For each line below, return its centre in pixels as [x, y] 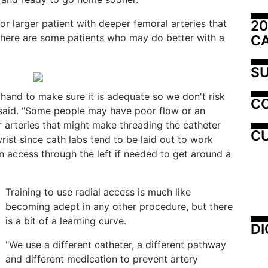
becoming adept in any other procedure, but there [119, 206]
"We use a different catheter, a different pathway [116, 245]
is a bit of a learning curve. [66, 221]
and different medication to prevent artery [102, 259]
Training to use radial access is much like [98, 192]
